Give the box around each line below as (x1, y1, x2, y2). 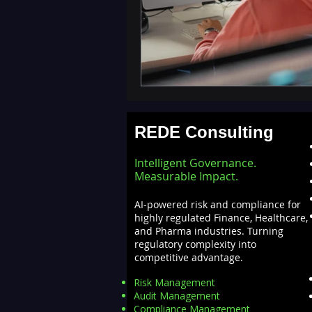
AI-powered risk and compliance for (134, 198, 301, 211)
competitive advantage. (134, 251, 243, 264)
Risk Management (134, 276, 215, 289)
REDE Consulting (134, 123, 274, 141)
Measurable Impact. (134, 169, 238, 184)
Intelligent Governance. (134, 155, 256, 171)
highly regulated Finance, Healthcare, (134, 211, 308, 224)
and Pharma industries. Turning (134, 224, 283, 237)
